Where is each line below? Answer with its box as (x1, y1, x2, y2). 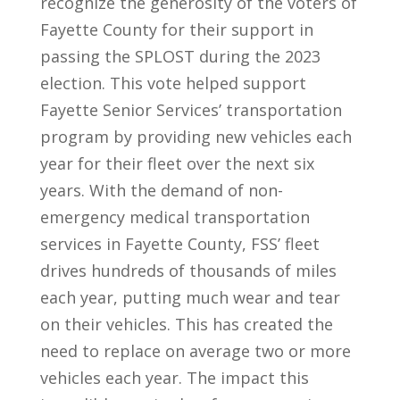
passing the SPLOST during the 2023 (39, 45, 321, 67)
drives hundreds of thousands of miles (39, 259, 337, 281)
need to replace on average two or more (39, 339, 351, 362)
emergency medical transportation (39, 205, 310, 228)
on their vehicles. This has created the (39, 312, 333, 335)
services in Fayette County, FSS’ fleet (39, 232, 320, 254)
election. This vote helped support (39, 71, 306, 94)
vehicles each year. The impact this (39, 366, 309, 388)
